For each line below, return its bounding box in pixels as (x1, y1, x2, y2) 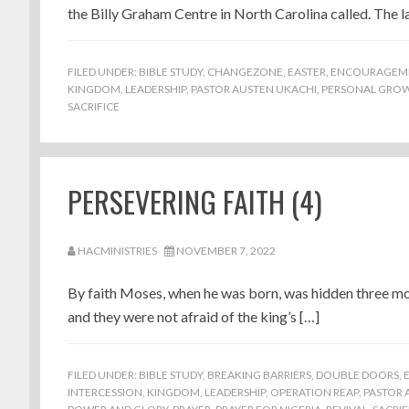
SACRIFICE (68, 100, 120, 113)
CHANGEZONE (207, 65, 283, 79)
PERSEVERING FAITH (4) (68, 180, 322, 223)
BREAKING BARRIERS (207, 368, 311, 382)
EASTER (288, 65, 326, 79)
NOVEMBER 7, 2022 (176, 244, 276, 257)
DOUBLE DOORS (316, 368, 399, 382)
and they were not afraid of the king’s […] (68, 308, 320, 325)
